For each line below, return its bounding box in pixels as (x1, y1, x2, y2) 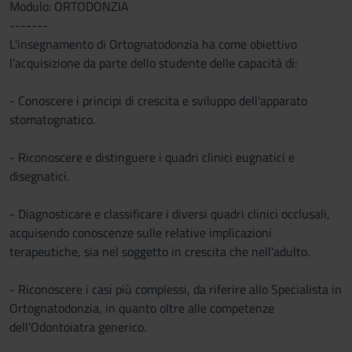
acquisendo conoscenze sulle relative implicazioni (9, 223, 272, 242)
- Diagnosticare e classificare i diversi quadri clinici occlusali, (9, 204, 330, 223)
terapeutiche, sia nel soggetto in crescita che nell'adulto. (9, 242, 310, 261)
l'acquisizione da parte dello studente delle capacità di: (9, 53, 297, 72)
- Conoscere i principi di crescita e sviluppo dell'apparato (9, 91, 307, 110)
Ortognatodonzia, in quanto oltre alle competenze (9, 299, 274, 317)
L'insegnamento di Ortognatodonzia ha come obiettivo (9, 35, 297, 53)
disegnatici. (9, 167, 69, 185)
